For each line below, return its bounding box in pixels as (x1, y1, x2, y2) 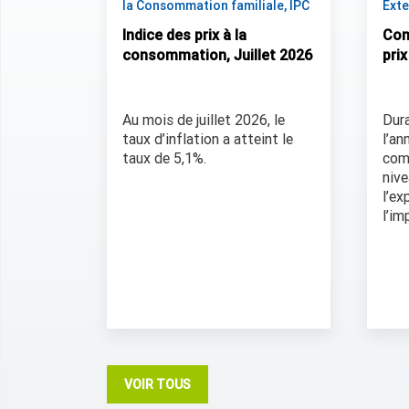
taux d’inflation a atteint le (122, 131, 293, 149)
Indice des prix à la (122, 26, 246, 45)
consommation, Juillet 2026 (122, 47, 312, 65)
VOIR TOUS (124, 377, 191, 393)
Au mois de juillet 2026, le (122, 111, 285, 130)
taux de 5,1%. (122, 150, 206, 168)
